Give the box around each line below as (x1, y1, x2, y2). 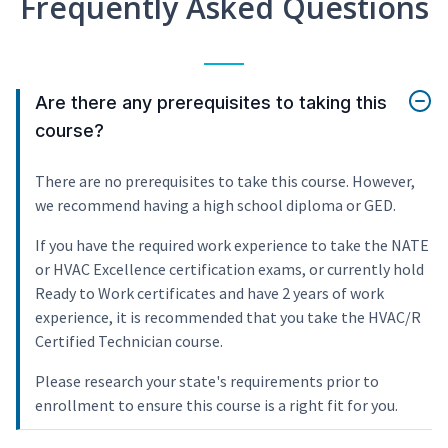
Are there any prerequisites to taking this (35, 92, 387, 114)
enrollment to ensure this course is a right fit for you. (35, 395, 398, 416)
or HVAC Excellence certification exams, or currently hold (35, 259, 424, 280)
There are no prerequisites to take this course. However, (35, 171, 415, 192)
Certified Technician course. (35, 331, 223, 352)
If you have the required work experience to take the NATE (35, 235, 429, 256)
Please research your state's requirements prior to (35, 371, 379, 392)
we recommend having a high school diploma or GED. (35, 195, 396, 216)
